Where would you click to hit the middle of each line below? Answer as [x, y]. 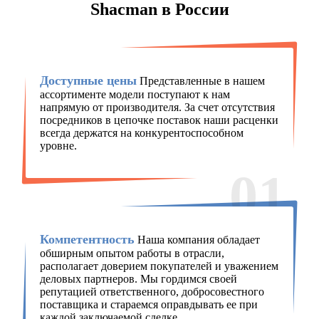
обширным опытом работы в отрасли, [132, 253]
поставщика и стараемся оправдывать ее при [148, 305]
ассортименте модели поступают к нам [135, 95]
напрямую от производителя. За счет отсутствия [157, 108]
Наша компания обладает [197, 240]
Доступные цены [88, 81]
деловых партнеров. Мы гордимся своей [138, 279]
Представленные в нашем [200, 81]
